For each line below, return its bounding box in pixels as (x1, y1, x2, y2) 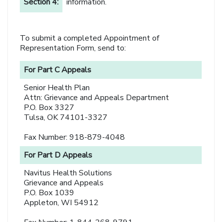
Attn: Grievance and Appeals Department (24, 92, 169, 104)
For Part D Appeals (24, 150, 93, 161)
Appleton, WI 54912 (24, 197, 99, 209)
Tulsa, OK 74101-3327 (24, 112, 108, 123)
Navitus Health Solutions (24, 167, 112, 179)
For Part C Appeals (24, 64, 92, 76)
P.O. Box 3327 (24, 102, 75, 113)
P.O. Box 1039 (24, 187, 75, 199)
